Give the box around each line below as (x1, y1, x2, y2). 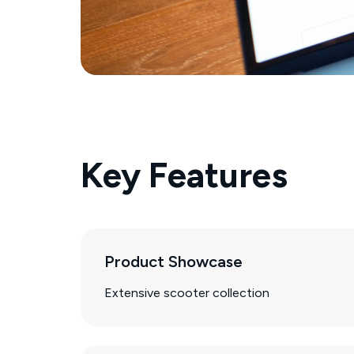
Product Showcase (104, 251, 243, 271)
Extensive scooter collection (104, 284, 269, 300)
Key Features (81, 153, 288, 196)
